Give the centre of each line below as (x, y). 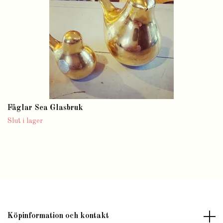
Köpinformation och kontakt (58, 216)
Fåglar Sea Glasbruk (45, 108)
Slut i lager (25, 121)
